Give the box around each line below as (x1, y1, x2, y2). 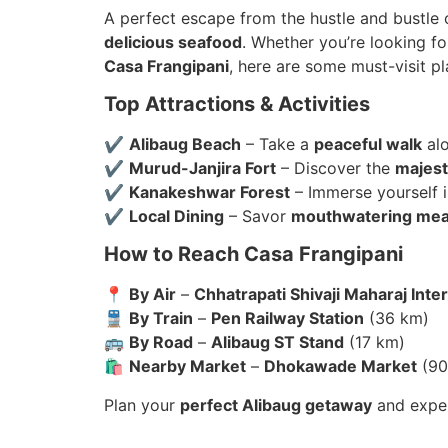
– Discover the (276, 157, 396, 178)
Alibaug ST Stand (211, 332, 345, 353)
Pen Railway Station (211, 308, 365, 329)
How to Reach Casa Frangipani (104, 242, 404, 267)
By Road (129, 332, 194, 353)
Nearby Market (129, 356, 247, 377)
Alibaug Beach (129, 133, 242, 154)
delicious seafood (104, 31, 243, 52)
